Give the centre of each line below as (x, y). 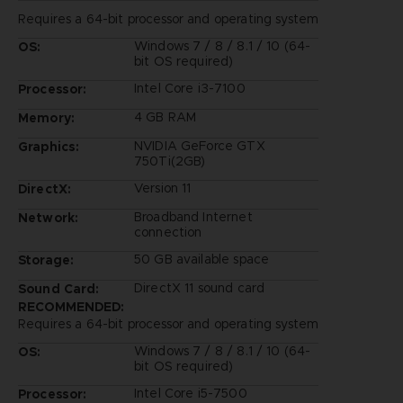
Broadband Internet (193, 216)
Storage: (46, 260)
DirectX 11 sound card (199, 287)
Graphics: (49, 146)
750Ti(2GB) (170, 161)
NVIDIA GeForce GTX (199, 145)
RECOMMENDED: (71, 306)
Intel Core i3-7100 (189, 88)
